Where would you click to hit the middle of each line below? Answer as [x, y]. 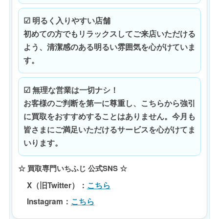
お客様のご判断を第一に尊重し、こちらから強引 [109, 103]
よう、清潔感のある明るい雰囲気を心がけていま [109, 47]
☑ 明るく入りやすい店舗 [67, 21]
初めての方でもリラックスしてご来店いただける [109, 34]
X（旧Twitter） [53, 186]
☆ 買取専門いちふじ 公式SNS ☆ [73, 168]
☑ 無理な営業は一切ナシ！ [71, 90]
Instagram [45, 202]
